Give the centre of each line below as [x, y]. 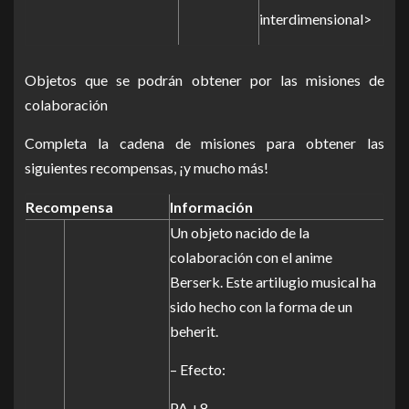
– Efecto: [198, 369]
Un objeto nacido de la [240, 232]
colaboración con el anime [251, 257]
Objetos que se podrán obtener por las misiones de [204, 80]
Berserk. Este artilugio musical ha [273, 282]
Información [211, 207]
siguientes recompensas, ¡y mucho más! [147, 168]
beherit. [194, 331]
